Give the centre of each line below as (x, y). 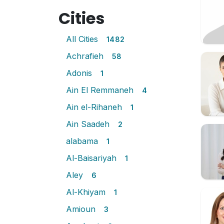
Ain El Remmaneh (101, 90)
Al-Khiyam (87, 192)
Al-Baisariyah (92, 158)
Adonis (80, 73)
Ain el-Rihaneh (95, 107)
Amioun (82, 209)
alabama (83, 141)
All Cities (83, 39)
